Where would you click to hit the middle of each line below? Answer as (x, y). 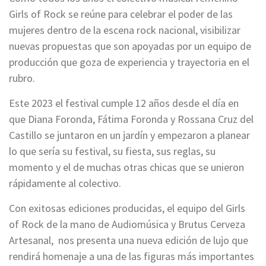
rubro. (22, 78)
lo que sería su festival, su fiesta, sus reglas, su (112, 151)
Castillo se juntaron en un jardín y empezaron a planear (129, 135)
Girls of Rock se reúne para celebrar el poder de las (121, 14)
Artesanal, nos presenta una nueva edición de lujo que (129, 240)
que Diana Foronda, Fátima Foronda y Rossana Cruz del (131, 119)
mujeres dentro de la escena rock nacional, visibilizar (125, 30)
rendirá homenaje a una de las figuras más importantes (132, 256)
